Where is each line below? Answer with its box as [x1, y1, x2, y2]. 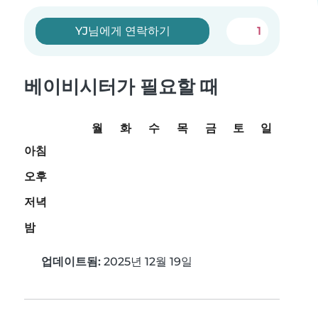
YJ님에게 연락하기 [75, 24, 170, 38]
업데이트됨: [41, 255, 101, 269]
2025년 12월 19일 [101, 255, 192, 269]
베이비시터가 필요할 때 [24, 75, 219, 98]
